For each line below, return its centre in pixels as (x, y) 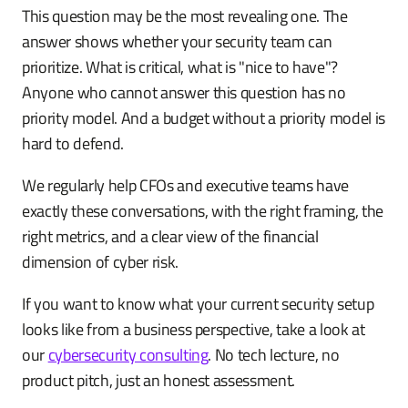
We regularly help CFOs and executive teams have (186, 185)
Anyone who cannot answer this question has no (184, 92)
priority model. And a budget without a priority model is (204, 118)
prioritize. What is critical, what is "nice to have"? (180, 67)
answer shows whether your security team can (177, 41)
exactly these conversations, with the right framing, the (203, 211)
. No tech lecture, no (274, 355)
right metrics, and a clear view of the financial (170, 236)
